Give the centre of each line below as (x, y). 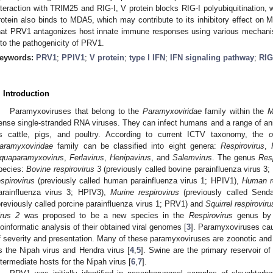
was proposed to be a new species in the (104, 215)
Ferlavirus (87, 157)
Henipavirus (130, 157)
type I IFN (147, 57)
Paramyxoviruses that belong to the (76, 111)
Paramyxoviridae (172, 111)
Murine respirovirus (145, 192)
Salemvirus (192, 157)
